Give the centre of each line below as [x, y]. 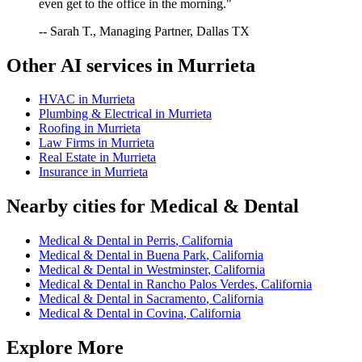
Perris [161, 241]
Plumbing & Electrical [95, 114]
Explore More [65, 348]
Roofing [60, 128]
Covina [165, 314]
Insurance [63, 172]
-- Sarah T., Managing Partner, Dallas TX [144, 31]
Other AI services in [92, 65]
